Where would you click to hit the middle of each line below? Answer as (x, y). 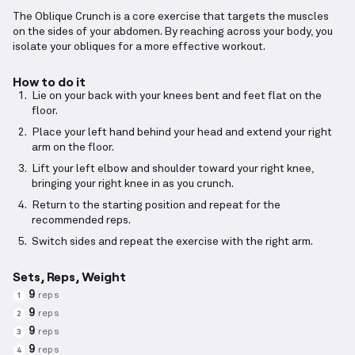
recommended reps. (81, 221)
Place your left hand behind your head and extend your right (182, 133)
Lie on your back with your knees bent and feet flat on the (177, 96)
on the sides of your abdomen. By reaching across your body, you (173, 32)
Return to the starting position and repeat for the (156, 206)
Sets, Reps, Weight (69, 277)
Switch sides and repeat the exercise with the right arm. (172, 242)
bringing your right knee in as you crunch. (133, 184)
